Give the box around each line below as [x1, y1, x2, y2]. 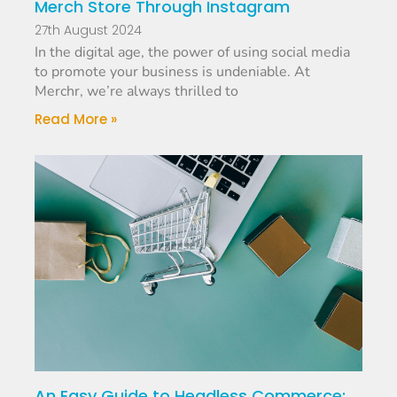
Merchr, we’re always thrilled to [35, 82, 239, 102]
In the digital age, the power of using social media [35, 43, 351, 63]
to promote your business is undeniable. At [35, 62, 311, 82]
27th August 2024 [35, 21, 143, 40]
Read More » [35, 110, 118, 129]
